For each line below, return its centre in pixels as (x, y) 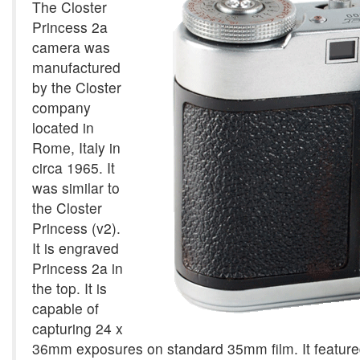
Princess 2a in (78, 268)
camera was (71, 47)
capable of (65, 308)
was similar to (76, 188)
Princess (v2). (76, 228)
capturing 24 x (78, 328)
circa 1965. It (74, 168)
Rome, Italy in (76, 147)
